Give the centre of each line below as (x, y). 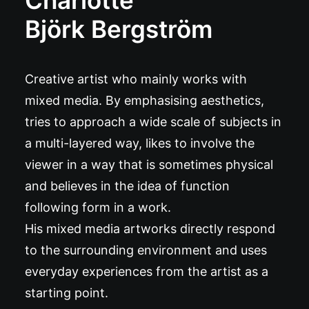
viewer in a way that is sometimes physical (149, 165)
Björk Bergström (119, 29)
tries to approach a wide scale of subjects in (153, 122)
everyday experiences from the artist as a (147, 271)
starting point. (67, 293)
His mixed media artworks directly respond (150, 229)
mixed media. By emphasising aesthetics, (144, 100)
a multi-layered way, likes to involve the (140, 143)
